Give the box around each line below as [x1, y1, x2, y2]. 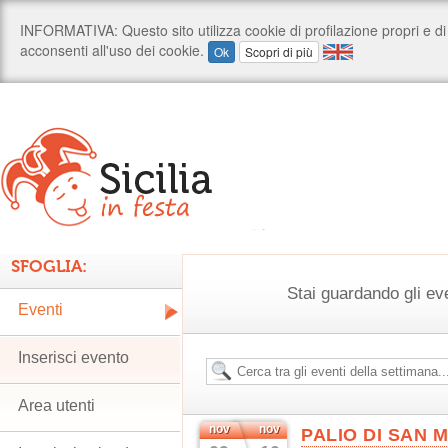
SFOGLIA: [11, 256, 87, 276]
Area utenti [18, 397, 95, 414]
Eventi [18, 301, 63, 318]
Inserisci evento [18, 349, 129, 366]
